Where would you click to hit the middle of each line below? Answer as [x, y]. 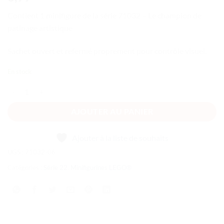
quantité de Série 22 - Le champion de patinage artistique [95, 87]
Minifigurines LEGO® [101, 168]
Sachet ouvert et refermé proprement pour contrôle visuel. [107, 50]
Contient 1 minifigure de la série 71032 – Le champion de [104, 15]
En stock [19, 71]
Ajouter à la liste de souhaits [120, 138]
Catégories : [25, 168]
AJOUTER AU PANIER [112, 111]
